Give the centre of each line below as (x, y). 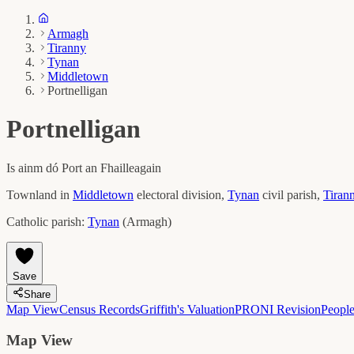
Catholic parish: (45, 221)
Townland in (38, 194)
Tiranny (67, 48)
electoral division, (182, 194)
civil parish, (293, 194)
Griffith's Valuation (187, 309)
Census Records (100, 309)
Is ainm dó (34, 168)
